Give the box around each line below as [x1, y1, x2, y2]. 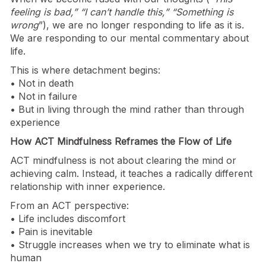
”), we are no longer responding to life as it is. [39, 19, 244, 31]
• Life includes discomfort [10, 213, 125, 225]
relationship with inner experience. [10, 180, 165, 193]
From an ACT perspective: [10, 199, 129, 212]
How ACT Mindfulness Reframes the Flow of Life [10, 135, 232, 148]
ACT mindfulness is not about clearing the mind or [10, 154, 236, 167]
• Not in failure [10, 90, 77, 103]
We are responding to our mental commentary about [10, 32, 249, 45]
